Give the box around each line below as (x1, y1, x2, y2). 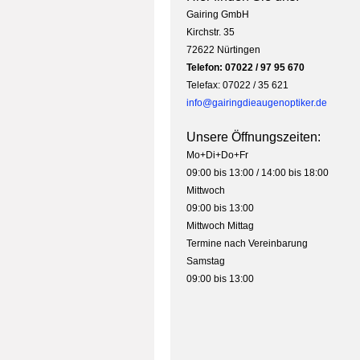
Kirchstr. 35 (186, 27, 235, 39)
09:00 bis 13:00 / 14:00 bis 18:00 (186, 167, 329, 179)
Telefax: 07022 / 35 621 (186, 80, 288, 92)
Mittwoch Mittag (186, 220, 254, 232)
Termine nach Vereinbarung (186, 238, 308, 250)
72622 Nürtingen (186, 44, 260, 56)
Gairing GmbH (186, 9, 249, 21)
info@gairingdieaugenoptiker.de (186, 97, 327, 109)
